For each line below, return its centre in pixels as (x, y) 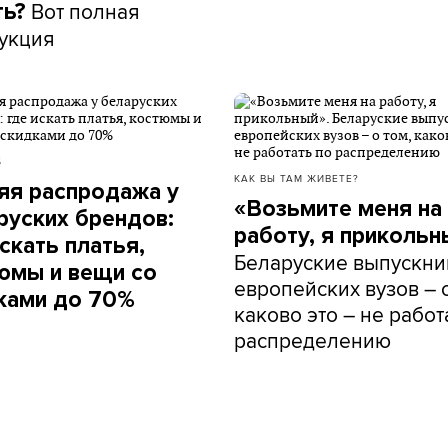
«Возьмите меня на (338, 209)
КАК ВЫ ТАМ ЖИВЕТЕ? (296, 178)
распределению (312, 340)
